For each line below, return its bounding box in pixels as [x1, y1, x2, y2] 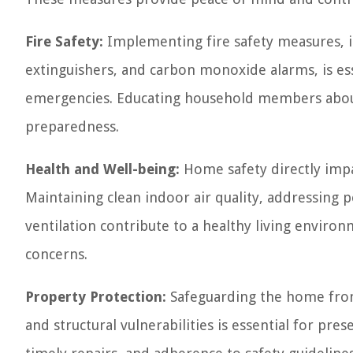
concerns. [25, 246, 87, 262]
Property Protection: [25, 288, 166, 305]
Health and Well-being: [25, 161, 180, 177]
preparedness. [25, 118, 119, 135]
